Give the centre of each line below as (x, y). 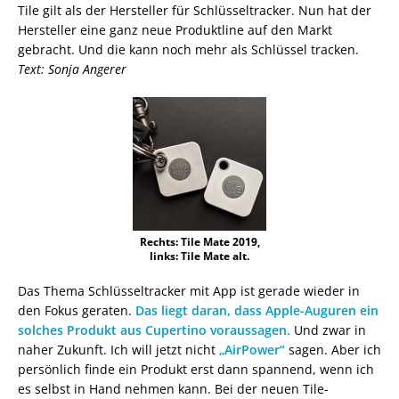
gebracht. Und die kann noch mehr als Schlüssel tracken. (188, 49)
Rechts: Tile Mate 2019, (199, 241)
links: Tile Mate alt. (199, 256)
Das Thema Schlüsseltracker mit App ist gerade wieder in (189, 290)
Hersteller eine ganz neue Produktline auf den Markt (175, 29)
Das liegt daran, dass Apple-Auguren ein (257, 310)
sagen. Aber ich (333, 349)
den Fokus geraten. (77, 310)
